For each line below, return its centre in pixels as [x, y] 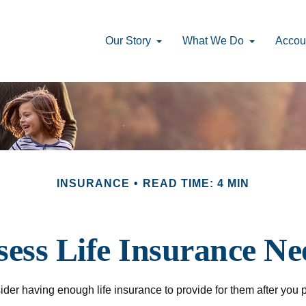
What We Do [213, 40]
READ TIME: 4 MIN [196, 183]
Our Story [128, 40]
